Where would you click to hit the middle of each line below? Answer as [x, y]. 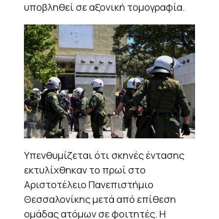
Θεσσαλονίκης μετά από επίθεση [100, 199]
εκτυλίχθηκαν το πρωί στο [85, 170]
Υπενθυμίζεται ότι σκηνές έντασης [104, 155]
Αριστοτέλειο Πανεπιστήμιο [89, 185]
